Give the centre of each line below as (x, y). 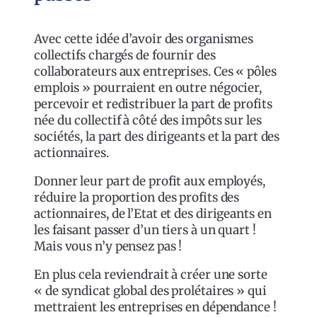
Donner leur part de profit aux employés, (150, 181)
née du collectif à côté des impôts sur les (148, 120)
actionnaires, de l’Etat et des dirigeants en (153, 213)
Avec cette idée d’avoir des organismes (144, 39)
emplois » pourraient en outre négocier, (148, 87)
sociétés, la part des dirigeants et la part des (157, 136)
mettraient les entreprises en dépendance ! (155, 307)
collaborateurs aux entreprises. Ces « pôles (155, 71)
